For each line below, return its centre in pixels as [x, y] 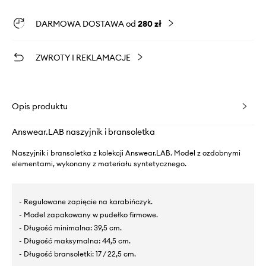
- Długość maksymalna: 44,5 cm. [75, 240]
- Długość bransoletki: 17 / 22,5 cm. [77, 254]
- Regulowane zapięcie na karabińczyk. [86, 201]
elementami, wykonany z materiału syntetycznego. [99, 163]
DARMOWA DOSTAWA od [87, 23]
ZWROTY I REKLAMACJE [83, 57]
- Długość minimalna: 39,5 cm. [70, 227]
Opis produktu [40, 106]
